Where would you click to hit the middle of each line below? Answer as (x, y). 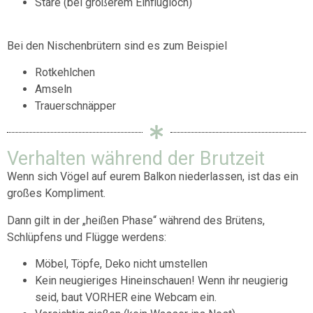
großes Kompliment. (56, 194)
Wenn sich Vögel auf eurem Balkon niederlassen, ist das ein (153, 177)
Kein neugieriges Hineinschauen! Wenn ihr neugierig (161, 281)
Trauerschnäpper (75, 106)
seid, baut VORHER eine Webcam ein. (126, 298)
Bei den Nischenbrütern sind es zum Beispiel (117, 45)
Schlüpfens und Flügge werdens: (87, 237)
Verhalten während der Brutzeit (136, 159)
